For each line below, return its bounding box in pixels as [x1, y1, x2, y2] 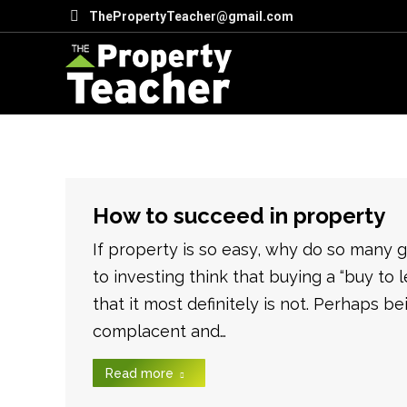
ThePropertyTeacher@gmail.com [88, 9, 293, 24]
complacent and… [93, 322, 226, 341]
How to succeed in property [93, 203, 385, 229]
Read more [105, 366, 174, 381]
